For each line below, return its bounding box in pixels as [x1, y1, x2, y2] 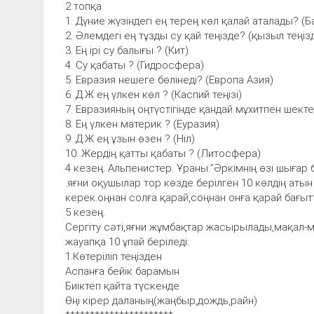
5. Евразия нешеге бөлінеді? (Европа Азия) [65, 73, 273, 86]
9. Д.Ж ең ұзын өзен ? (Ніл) [65, 132, 195, 145]
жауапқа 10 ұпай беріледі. [65, 235, 189, 248]
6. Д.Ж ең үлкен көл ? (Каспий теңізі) [65, 88, 242, 101]
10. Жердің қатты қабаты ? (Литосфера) [65, 146, 261, 160]
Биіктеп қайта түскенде [65, 279, 179, 292]
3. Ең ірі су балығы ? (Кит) [65, 43, 189, 57]
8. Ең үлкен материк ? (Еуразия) [65, 117, 219, 130]
